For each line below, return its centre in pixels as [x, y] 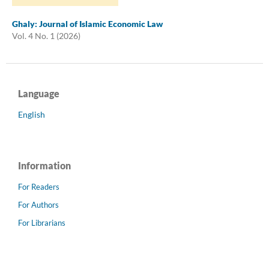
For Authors [38, 204]
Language [39, 93]
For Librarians [42, 222]
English [32, 114]
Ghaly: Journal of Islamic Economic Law [87, 23]
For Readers [39, 186]
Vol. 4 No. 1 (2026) [46, 35]
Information [44, 165]
